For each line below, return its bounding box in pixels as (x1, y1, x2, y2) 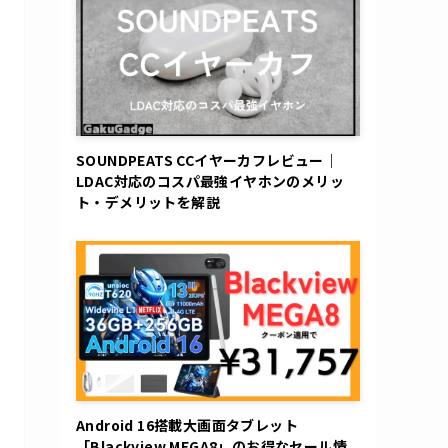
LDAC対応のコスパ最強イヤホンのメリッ (76, 170, 344, 191)
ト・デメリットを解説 (76, 191, 220, 212)
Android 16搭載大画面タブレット (76, 414, 298, 435)
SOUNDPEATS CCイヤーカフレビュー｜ (76, 149, 339, 170)
